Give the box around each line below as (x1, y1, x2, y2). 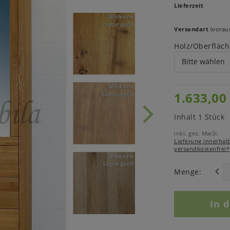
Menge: (174, 167, 201, 177)
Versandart (174, 25, 208, 33)
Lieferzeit (174, 2, 203, 10)
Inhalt (174, 111, 198, 122)
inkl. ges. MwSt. (174, 129, 219, 137)
